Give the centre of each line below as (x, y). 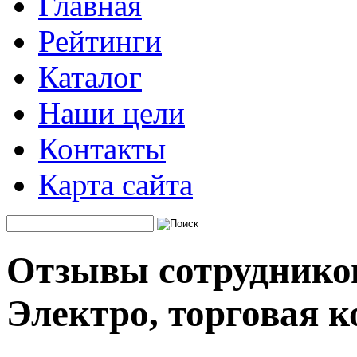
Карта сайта (116, 184)
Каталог (90, 77)
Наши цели (112, 113)
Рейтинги (100, 41)
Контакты (102, 149)
